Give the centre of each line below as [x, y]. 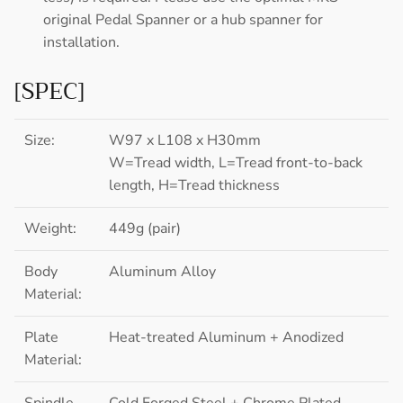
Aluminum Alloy [163, 271]
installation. [81, 42]
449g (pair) [145, 228]
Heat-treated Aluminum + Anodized [227, 337]
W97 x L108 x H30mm [185, 140]
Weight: [51, 228]
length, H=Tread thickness [195, 185]
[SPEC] [49, 91]
